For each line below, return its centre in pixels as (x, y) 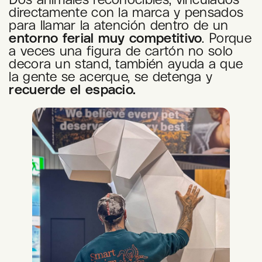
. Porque (227, 37)
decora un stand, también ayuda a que (126, 63)
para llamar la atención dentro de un (119, 25)
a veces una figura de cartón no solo (121, 50)
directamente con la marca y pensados (126, 12)
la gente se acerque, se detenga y (111, 76)
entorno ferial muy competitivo (106, 37)
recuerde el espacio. (73, 89)
